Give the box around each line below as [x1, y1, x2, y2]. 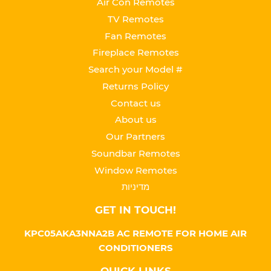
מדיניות [122, 181, 149, 193]
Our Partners [106, 131, 165, 143]
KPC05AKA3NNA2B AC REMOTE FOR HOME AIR [24, 227, 247, 240]
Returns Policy [102, 80, 169, 92]
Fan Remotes [105, 30, 166, 42]
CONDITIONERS [98, 242, 173, 254]
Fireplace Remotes [92, 47, 179, 59]
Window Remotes [94, 164, 177, 176]
